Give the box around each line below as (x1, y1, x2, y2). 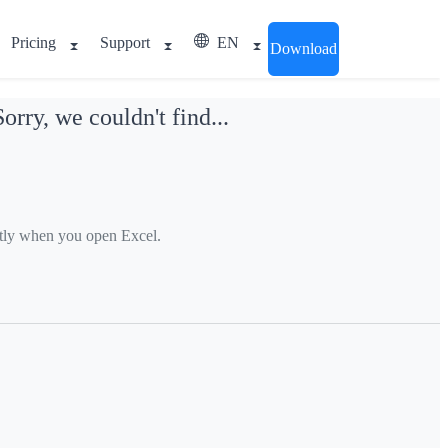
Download (270, 40, 337, 57)
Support (100, 34, 150, 51)
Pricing (11, 34, 56, 51)
